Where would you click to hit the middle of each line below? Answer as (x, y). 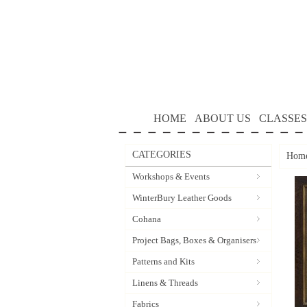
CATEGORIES (162, 155)
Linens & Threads (165, 283)
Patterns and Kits (163, 261)
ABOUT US (222, 118)
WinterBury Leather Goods (182, 198)
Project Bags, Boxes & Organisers (194, 240)
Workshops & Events (171, 176)
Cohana (147, 219)
